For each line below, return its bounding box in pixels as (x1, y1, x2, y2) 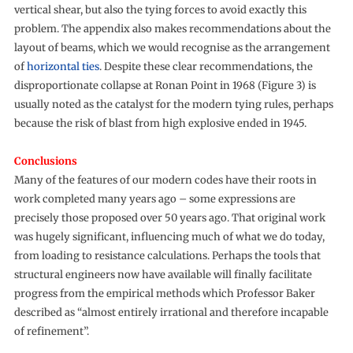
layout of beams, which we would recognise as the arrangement (13, 41, 330, 55)
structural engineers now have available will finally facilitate (13, 268, 312, 282)
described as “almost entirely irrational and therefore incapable (13, 306, 329, 320)
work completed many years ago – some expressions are (13, 192, 295, 206)
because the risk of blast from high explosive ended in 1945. (13, 117, 307, 131)
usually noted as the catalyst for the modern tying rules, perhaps (13, 98, 333, 112)
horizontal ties (26, 60, 99, 74)
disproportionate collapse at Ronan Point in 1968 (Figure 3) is (13, 79, 316, 93)
